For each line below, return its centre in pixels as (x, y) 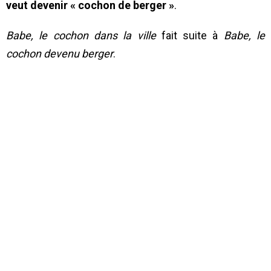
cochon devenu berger (60, 54)
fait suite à (190, 36)
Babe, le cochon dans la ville (81, 36)
